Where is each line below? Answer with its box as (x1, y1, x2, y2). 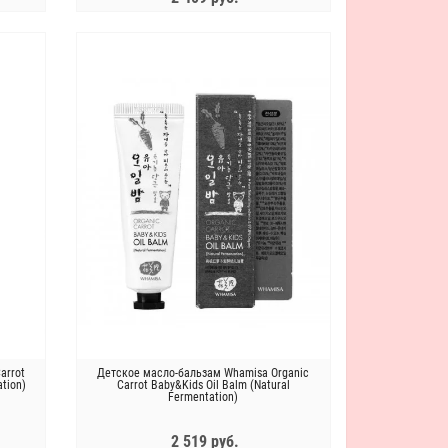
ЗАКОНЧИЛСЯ (116, 35, 186, 50)
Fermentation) (168, 390, 239, 405)
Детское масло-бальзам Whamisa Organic (97, 366, 310, 381)
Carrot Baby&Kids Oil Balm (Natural (116, 378, 290, 393)
